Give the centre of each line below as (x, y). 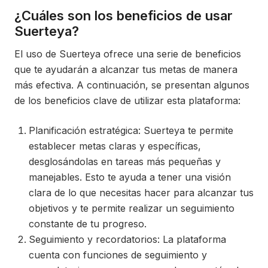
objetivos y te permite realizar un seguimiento (132, 208)
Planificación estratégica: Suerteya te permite (131, 130)
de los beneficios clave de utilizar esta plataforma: (127, 100)
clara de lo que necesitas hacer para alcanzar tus (141, 193)
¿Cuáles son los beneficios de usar (124, 16)
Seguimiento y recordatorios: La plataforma (127, 239)
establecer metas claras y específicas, (115, 146)
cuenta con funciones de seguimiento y (118, 255)
